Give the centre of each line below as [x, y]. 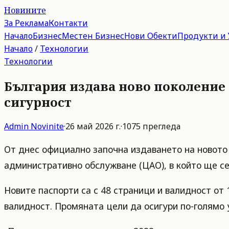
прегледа [161, 126]
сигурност [38, 102]
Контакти [68, 23]
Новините [25, 10]
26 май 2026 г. [93, 126]
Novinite [47, 126]
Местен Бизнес [93, 36]
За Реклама [26, 23]
